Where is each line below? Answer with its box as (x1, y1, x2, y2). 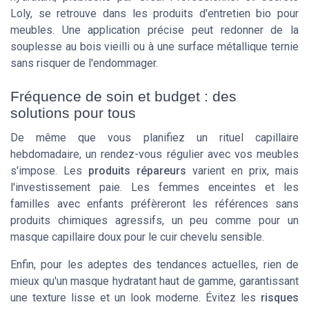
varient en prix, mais (186, 163, 299, 177)
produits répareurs (88, 163, 186, 177)
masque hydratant (70, 274, 157, 288)
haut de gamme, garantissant (156, 274, 299, 288)
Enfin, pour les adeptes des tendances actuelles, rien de (10, 257, 299, 271)
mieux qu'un (10, 274, 71, 288)
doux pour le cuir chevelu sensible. (95, 230, 264, 243)
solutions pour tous (10, 104, 136, 121)
